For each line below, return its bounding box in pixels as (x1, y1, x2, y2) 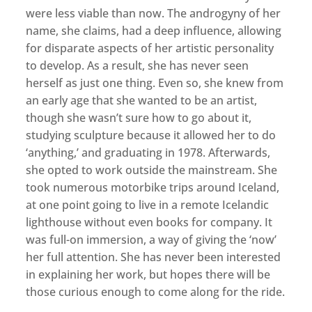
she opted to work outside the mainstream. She (26, 162, 278, 178)
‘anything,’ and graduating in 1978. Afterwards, (26, 144, 271, 160)
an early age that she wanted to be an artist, (26, 92, 258, 108)
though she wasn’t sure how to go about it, (26, 109, 252, 125)
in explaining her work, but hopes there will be (26, 266, 271, 282)
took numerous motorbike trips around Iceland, (26, 179, 280, 195)
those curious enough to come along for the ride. (26, 283, 286, 299)
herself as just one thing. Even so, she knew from (26, 75, 284, 91)
